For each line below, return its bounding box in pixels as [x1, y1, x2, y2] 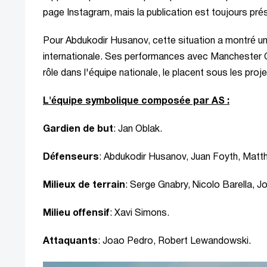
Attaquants [43, 237, 98, 246]
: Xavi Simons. [110, 209, 169, 218]
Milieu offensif [43, 209, 110, 218]
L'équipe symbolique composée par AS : [43, 97, 229, 106]
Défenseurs [43, 153, 99, 162]
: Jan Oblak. [113, 125, 162, 134]
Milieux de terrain [43, 181, 125, 190]
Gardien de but [43, 125, 113, 134]
